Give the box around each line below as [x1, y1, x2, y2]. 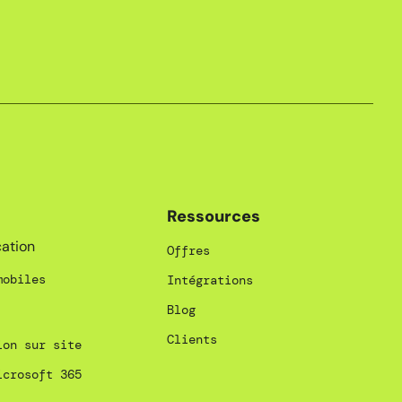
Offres [166, 242, 210, 259]
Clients [166, 331, 217, 348]
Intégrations [166, 272, 253, 289]
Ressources [166, 205, 260, 228]
